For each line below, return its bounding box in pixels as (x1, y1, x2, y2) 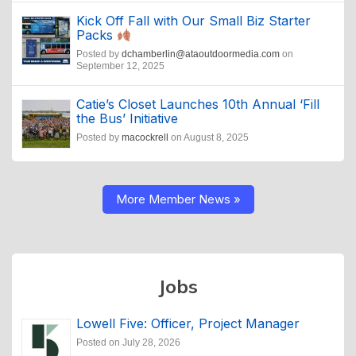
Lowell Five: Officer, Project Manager (76, 315, 300, 332)
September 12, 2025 (76, 60, 164, 72)
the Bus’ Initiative (76, 110, 178, 127)
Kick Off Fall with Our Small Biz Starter (76, 13, 311, 29)
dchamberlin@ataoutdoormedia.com (122, 48, 280, 60)
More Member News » (115, 192, 241, 207)
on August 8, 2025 (168, 132, 249, 144)
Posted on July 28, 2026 (76, 337, 180, 349)
